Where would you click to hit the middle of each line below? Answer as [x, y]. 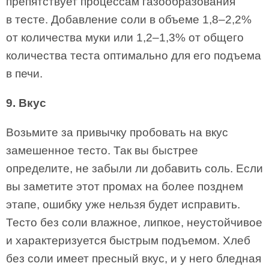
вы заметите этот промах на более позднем [125, 186]
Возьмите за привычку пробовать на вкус [117, 132]
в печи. [24, 74]
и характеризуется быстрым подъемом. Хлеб [128, 240]
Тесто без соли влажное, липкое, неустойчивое [134, 222]
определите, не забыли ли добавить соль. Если [134, 168]
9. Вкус [26, 103]
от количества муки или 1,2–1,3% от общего [125, 38]
